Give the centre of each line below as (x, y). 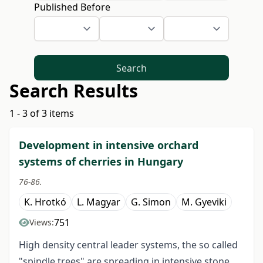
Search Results (74, 91)
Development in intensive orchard (109, 145)
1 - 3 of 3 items (42, 114)
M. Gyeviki (204, 202)
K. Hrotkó (45, 202)
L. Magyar (99, 202)
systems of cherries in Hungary (101, 162)
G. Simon (151, 202)
